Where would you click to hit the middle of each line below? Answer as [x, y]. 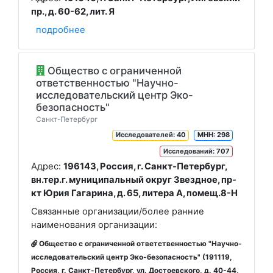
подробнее [61, 30]
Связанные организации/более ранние [118, 211]
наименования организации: [94, 225]
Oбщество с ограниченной [113, 70]
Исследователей [144, 135]
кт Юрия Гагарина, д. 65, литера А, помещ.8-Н [134, 193]
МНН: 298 [213, 135]
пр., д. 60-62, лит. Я [73, 11]
